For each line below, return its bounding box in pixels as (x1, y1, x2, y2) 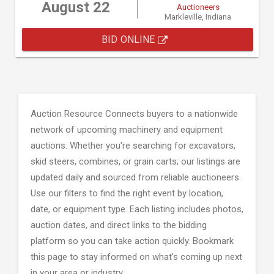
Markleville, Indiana (165, 12, 232, 21)
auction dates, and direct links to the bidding (31, 220, 207, 231)
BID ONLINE (102, 34, 158, 45)
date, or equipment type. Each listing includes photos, (31, 204, 243, 215)
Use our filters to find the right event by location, (31, 188, 223, 199)
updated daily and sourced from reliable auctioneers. (31, 172, 241, 183)
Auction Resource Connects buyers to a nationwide (31, 108, 238, 119)
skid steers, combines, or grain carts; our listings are (31, 156, 240, 167)
